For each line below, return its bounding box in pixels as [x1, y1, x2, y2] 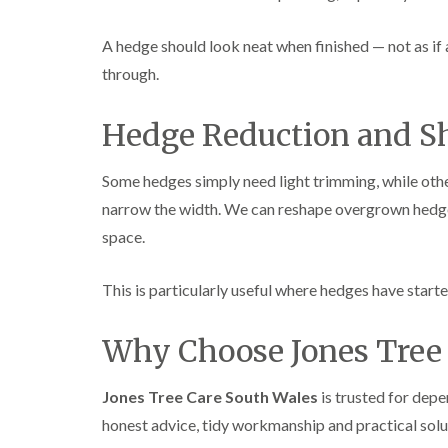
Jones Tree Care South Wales [102, 387, 318, 406]
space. [102, 227, 145, 246]
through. [102, 64, 159, 83]
